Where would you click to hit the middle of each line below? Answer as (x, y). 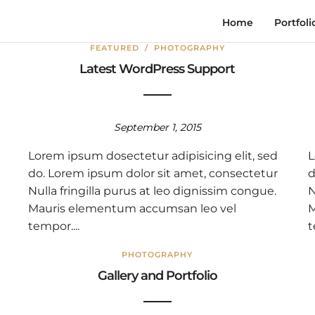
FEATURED (114, 48)
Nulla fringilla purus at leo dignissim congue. (152, 191)
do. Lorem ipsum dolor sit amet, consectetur (153, 173)
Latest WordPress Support (157, 69)
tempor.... (53, 226)
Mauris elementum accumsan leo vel (132, 208)
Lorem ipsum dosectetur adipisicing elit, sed (153, 156)
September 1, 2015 (157, 127)
